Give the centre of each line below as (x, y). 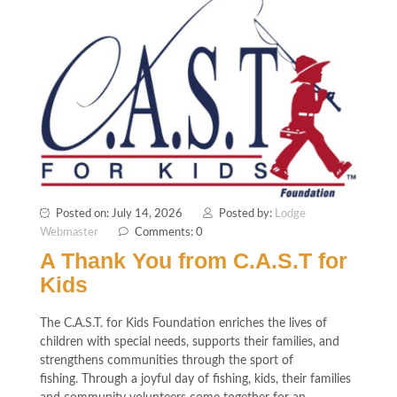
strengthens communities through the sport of (167, 361)
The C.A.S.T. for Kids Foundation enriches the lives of (183, 324)
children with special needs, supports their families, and (190, 343)
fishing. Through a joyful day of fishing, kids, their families (195, 380)
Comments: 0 (169, 233)
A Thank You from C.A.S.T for (194, 261)
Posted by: (247, 214)
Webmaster (69, 233)
